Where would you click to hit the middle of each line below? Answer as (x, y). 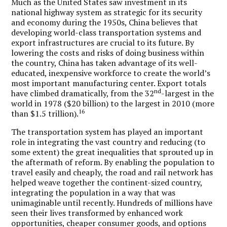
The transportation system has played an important (107, 131)
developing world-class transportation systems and (106, 32)
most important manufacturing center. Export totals (109, 83)
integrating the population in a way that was (93, 192)
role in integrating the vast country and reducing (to (108, 142)
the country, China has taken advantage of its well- (105, 63)
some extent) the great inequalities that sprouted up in (112, 152)
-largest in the (188, 93)
